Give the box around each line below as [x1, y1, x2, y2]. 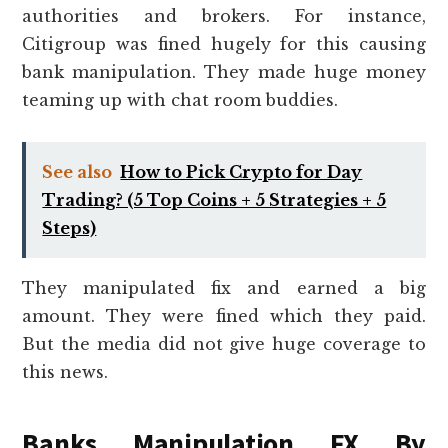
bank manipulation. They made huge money [22, 61, 426, 82]
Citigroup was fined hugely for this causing [22, 33, 426, 54]
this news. [22, 361, 109, 382]
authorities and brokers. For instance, [22, 5, 426, 26]
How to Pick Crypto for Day [120, 161, 363, 182]
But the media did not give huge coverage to [22, 333, 426, 354]
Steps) [42, 217, 97, 238]
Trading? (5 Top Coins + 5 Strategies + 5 [42, 189, 387, 210]
